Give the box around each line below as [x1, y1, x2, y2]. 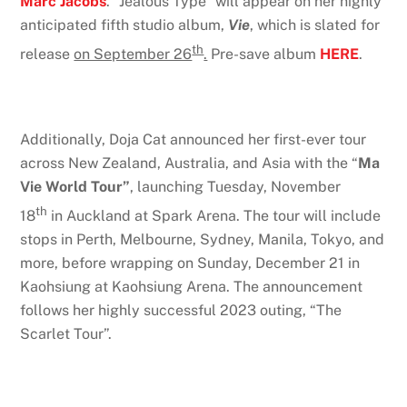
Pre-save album [207, 45, 321, 64]
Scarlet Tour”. [20, 325, 113, 343]
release [20, 45, 74, 64]
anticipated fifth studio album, [20, 15, 229, 34]
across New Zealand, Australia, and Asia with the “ [20, 154, 359, 172]
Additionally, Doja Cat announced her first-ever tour [20, 130, 367, 148]
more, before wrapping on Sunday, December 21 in [20, 254, 361, 273]
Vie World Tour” [20, 177, 131, 195]
